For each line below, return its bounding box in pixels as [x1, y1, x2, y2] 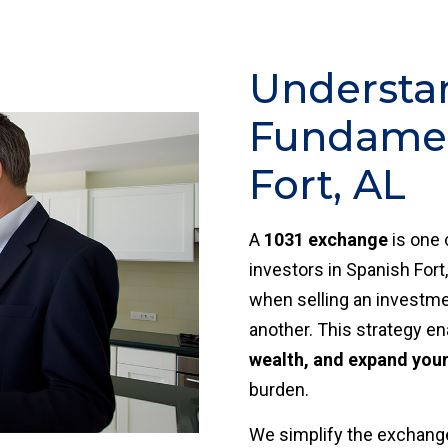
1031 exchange [264, 229, 388, 250]
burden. [249, 379, 309, 400]
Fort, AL [249, 160, 406, 209]
